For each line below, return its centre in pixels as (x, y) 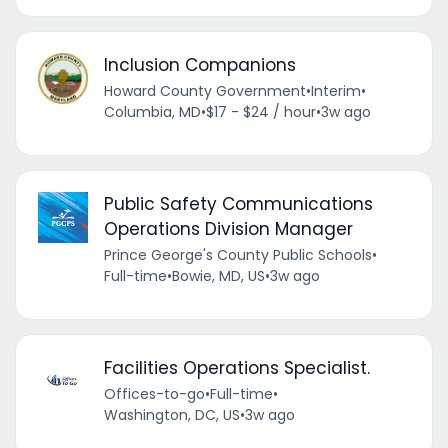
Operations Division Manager (228, 229)
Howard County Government (204, 91)
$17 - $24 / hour (260, 112)
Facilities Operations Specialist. (236, 368)
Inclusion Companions (199, 65)
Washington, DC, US (171, 415)
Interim (335, 91)
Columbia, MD (152, 112)
